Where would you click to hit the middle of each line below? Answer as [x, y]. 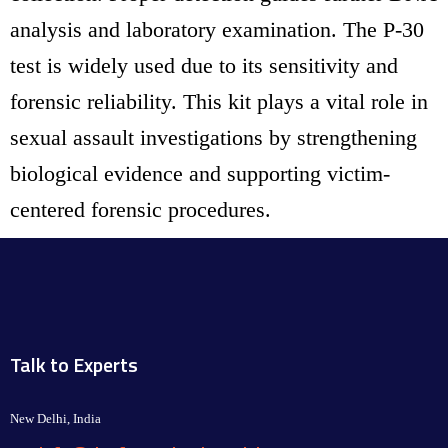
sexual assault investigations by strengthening [213, 137]
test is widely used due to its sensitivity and [204, 65]
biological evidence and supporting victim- [200, 173]
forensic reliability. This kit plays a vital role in [219, 101]
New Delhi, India [56, 418]
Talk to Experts [74, 364]
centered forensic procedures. [140, 209]
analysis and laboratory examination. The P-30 [217, 29]
